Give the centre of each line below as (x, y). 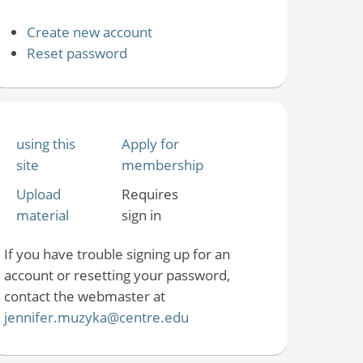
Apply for (151, 143)
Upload (39, 194)
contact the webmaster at (85, 296)
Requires (150, 194)
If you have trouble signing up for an (117, 254)
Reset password (77, 53)
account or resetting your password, (117, 275)
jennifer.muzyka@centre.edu (97, 317)
